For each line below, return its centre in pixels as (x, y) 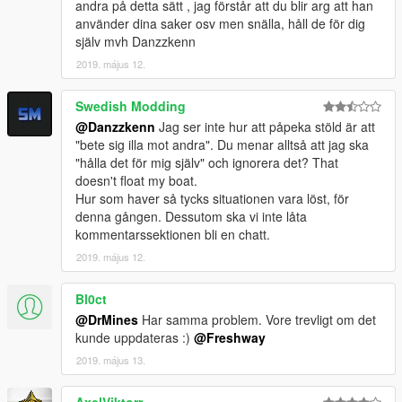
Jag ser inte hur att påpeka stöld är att (265, 127)
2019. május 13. (111, 360)
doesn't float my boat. (136, 180)
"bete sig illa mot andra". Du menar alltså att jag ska (222, 144)
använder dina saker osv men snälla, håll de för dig (220, 23)
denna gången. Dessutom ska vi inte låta (191, 216)
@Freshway (230, 337)
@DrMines (107, 319)
